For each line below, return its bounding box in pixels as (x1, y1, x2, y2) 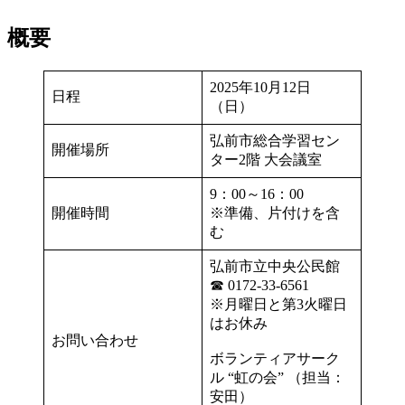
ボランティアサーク (210, 350, 340, 366)
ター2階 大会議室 (210, 151, 322, 167)
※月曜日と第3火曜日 (210, 296, 347, 312)
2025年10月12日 (210, 79, 311, 95)
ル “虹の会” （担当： (210, 369, 345, 385)
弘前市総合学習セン (210, 132, 340, 148)
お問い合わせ (52, 332, 138, 348)
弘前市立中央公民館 (210, 258, 340, 274)
